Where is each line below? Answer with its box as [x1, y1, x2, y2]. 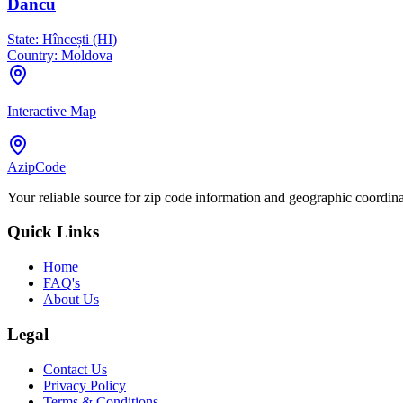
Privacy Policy [43, 377, 126, 393]
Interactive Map [7, 103, 96, 119]
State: [7, 31, 39, 47]
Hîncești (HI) [39, 31, 117, 47]
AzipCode [7, 158, 66, 175]
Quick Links [7, 222, 99, 242]
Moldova [58, 47, 112, 63]
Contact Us [43, 361, 107, 377]
